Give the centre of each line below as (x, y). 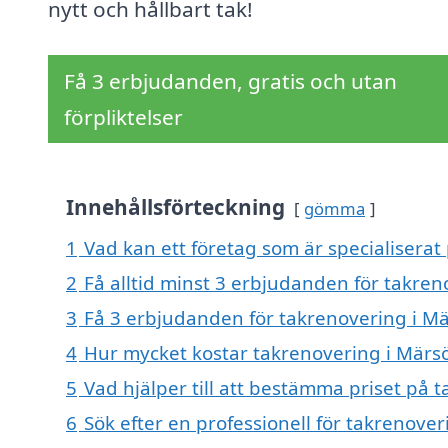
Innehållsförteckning (175, 207)
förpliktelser (123, 117)
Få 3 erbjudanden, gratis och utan (230, 81)
